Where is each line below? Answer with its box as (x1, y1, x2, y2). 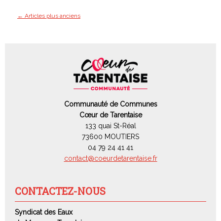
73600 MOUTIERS (82, 133, 139, 141)
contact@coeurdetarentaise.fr (64, 154, 157, 163)
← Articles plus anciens (17, 12, 80, 19)
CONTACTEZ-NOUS (15, 184, 106, 198)
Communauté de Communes (64, 100, 157, 109)
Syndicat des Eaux (15, 208, 73, 217)
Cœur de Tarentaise (79, 111, 142, 119)
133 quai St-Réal (85, 122, 136, 130)
